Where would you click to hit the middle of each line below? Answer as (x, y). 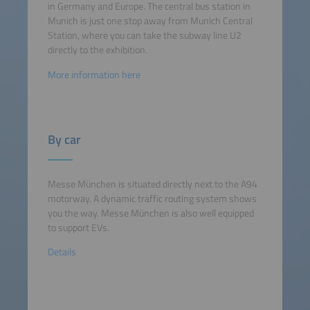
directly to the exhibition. (97, 50)
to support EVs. (78, 228)
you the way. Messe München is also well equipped (151, 213)
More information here (94, 74)
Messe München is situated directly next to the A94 (152, 184)
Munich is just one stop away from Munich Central (150, 21)
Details (62, 252)
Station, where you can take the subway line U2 (144, 36)
